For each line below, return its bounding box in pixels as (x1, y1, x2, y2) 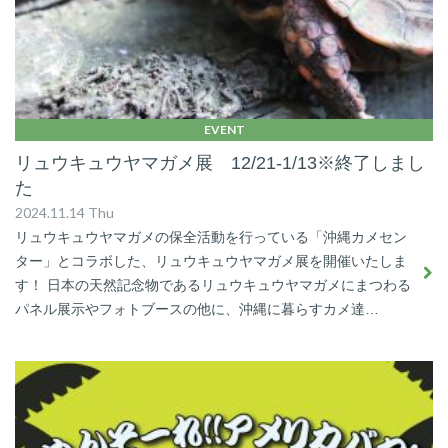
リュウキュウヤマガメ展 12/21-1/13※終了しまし (15, 152, 425, 173)
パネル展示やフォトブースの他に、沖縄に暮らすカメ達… (15, 300, 379, 317)
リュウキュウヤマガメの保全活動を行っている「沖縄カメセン (15, 228, 407, 245)
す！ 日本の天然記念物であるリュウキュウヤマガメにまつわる (15, 276, 411, 293)
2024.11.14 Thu (15, 203, 114, 221)
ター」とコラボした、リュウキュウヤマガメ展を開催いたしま (15, 252, 407, 269)
